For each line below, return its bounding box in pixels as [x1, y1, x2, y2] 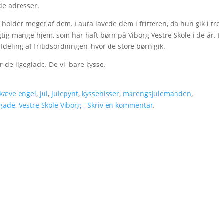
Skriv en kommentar [88, 100, 153, 109]
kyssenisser [82, 89, 120, 98]
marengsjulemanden [123, 89, 192, 98]
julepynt [51, 89, 79, 98]
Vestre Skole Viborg [19, 100, 82, 109]
